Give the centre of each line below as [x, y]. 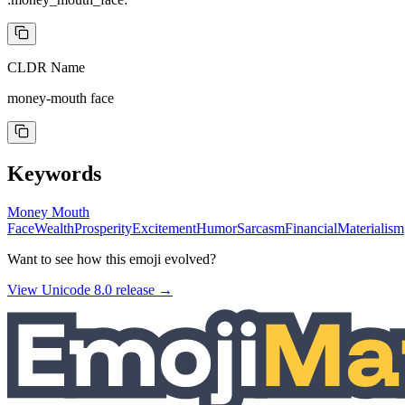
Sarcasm [261, 228]
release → [142, 289]
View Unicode [51, 289]
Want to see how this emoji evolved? [112, 259]
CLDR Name [46, 67]
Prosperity [103, 228]
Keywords [54, 173]
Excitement [164, 228]
